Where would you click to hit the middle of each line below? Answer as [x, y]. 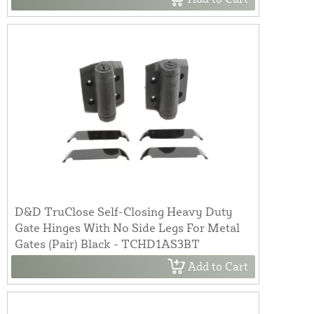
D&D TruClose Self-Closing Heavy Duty [124, 211]
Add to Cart [218, 267]
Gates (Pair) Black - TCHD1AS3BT [107, 243]
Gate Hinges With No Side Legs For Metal [127, 227]
